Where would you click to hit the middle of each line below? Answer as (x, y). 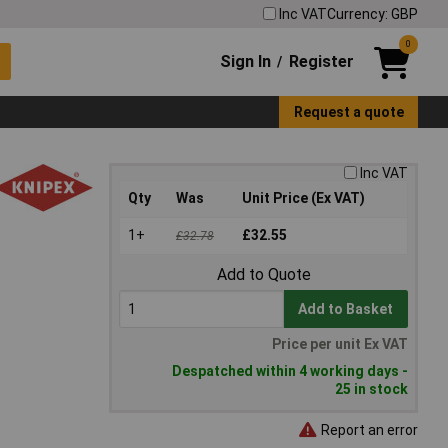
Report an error (368, 429)
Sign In (246, 61)
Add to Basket (346, 309)
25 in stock (371, 389)
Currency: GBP (372, 13)
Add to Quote (263, 275)
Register (321, 61)
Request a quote (348, 111)
